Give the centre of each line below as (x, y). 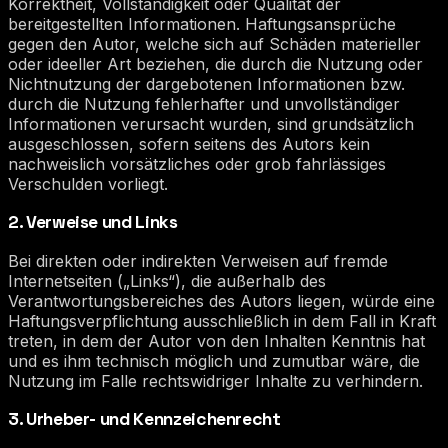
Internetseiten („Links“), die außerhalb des (167, 280)
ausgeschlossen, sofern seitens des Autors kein (189, 143)
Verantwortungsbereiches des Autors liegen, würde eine (221, 300)
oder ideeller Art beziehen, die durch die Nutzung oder (215, 63)
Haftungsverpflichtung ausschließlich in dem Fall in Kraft (222, 320)
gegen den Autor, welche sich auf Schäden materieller (214, 43)
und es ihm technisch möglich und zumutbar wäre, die (214, 360)
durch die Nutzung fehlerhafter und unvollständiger (204, 103)
